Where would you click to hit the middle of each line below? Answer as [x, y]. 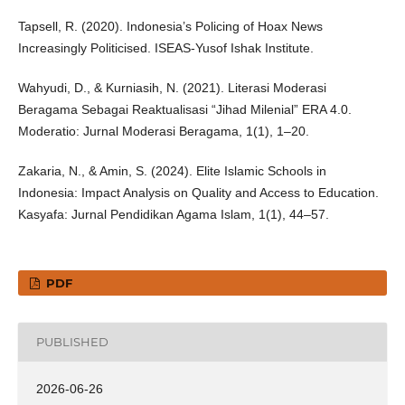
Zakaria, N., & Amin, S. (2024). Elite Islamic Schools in [172, 170]
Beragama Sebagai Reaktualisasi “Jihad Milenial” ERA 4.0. [184, 109]
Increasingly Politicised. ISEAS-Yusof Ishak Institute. [165, 47]
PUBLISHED [72, 342]
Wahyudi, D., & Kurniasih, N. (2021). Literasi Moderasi [172, 87]
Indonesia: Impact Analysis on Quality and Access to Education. [198, 192]
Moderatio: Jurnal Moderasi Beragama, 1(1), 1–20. [163, 131]
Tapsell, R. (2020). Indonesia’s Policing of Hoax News [170, 26]
